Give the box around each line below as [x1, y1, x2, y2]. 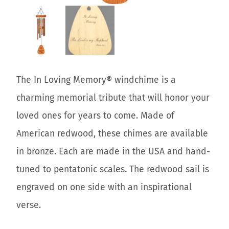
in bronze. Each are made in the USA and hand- [16, 146, 210, 157]
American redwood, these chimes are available [16, 128, 208, 140]
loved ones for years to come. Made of [16, 110, 174, 122]
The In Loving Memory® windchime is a [16, 75, 176, 86]
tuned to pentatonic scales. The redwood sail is [16, 164, 209, 175]
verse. [16, 200, 41, 211]
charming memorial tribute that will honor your [16, 93, 210, 104]
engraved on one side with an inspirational [16, 182, 192, 193]
